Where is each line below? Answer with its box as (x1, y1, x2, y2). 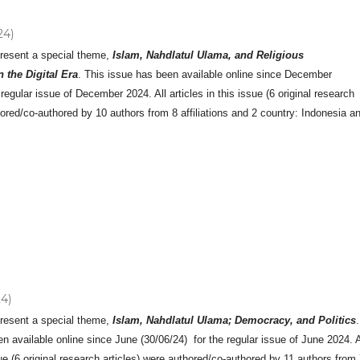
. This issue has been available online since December (78, 67, 333, 80)
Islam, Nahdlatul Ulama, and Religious (112, 48, 305, 61)
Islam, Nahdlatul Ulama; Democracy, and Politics (112, 313, 357, 326)
